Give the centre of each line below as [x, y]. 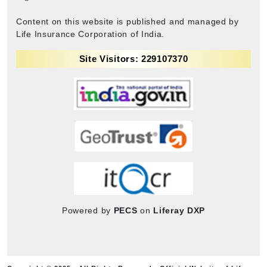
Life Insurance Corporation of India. [91, 34]
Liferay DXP [179, 210]
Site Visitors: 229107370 [133, 58]
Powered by [88, 210]
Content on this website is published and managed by [128, 21]
